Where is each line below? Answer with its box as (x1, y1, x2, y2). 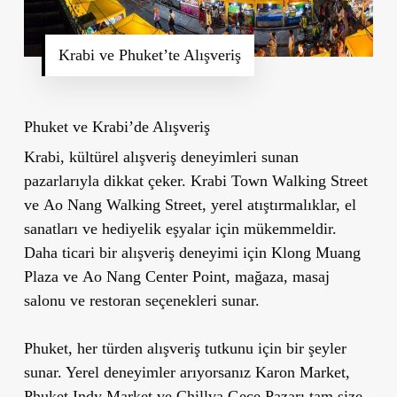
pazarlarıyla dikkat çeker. (23, 171, 191, 190)
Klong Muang (270, 243, 361, 261)
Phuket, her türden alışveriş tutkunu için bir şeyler (23, 339, 346, 357)
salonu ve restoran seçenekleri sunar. (23, 291, 260, 309)
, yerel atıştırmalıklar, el (201, 195, 356, 214)
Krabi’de (91, 117, 152, 136)
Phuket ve (23, 117, 92, 136)
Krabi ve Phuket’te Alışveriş (58, 45, 241, 64)
